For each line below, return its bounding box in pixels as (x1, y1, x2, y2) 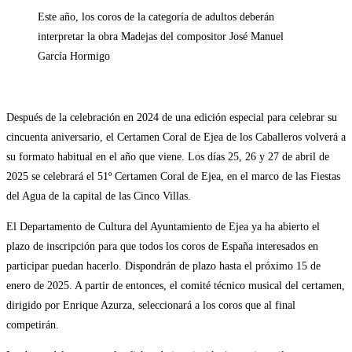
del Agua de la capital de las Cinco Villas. (6, 189, 191, 202)
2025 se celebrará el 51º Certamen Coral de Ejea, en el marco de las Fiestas (6, 170, 340, 182)
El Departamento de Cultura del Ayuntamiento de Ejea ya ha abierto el (6, 220, 320, 233)
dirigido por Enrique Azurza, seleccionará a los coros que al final (6, 299, 295, 311)
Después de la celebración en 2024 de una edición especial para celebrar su (6, 111, 337, 123)
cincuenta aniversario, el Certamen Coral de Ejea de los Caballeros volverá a (6, 130, 346, 143)
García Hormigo (38, 49, 110, 62)
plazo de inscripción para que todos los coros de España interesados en (6, 240, 318, 252)
